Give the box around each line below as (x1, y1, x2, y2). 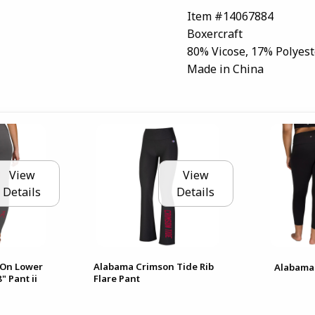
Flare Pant (94, 271, 140, 285)
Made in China (187, 60, 264, 77)
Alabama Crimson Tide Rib (94, 259, 214, 273)
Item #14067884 (187, 8, 274, 24)
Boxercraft (187, 25, 243, 41)
